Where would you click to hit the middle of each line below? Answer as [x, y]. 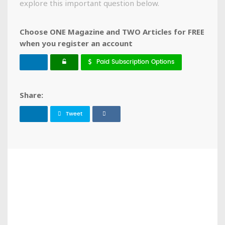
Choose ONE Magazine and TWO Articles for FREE [112, 32]
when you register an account [76, 43]
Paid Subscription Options [135, 62]
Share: [31, 95]
